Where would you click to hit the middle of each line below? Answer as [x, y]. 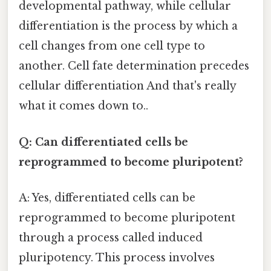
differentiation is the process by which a [128, 26]
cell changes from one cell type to [112, 46]
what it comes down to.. [83, 106]
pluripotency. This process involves [117, 257]
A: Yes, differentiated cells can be [107, 198]
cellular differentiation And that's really [127, 86]
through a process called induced [111, 237]
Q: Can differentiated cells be [103, 142]
